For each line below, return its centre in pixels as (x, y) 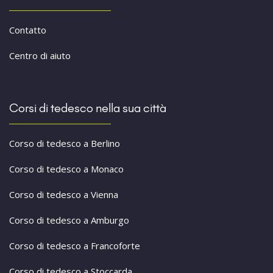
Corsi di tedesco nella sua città (88, 108)
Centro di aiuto (40, 56)
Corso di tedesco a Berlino (65, 144)
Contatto (28, 30)
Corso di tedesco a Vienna (64, 195)
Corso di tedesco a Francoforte (75, 246)
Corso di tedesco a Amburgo (69, 220)
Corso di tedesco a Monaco (66, 169)
